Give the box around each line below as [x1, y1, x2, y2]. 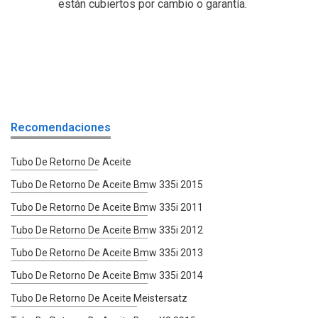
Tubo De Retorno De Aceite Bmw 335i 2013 [11, 246, 203, 258]
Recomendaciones [11, 120, 111, 134]
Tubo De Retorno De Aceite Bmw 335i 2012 [11, 224, 203, 236]
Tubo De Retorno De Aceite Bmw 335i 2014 [11, 269, 203, 281]
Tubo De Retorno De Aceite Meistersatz [11, 292, 187, 304]
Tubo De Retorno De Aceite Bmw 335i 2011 [11, 201, 203, 213]
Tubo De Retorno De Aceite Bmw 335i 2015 [11, 178, 203, 190]
